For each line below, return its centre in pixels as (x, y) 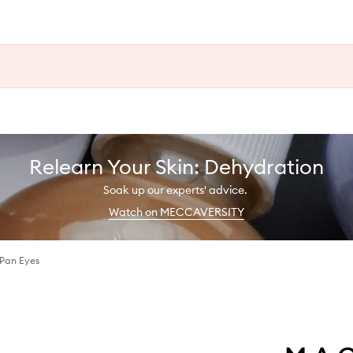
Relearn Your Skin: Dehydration (176, 166)
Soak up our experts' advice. (176, 190)
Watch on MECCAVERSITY (176, 212)
